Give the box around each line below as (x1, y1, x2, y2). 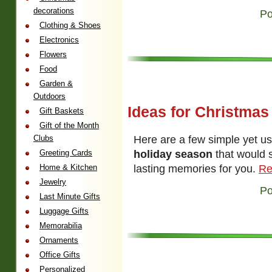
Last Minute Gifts (39, 192, 100, 201)
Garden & (39, 79, 73, 88)
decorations (33, 6, 74, 15)
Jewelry (39, 177, 66, 186)
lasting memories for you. (134, 162, 259, 175)
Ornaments (39, 236, 78, 245)
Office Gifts (39, 250, 80, 259)
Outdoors (33, 92, 66, 101)
